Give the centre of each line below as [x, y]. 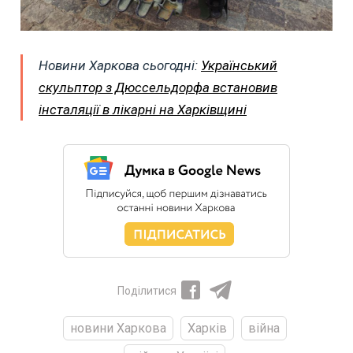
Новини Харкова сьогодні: [120, 66]
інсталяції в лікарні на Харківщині [143, 110]
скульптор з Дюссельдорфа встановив [158, 88]
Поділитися [147, 291]
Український [239, 66]
